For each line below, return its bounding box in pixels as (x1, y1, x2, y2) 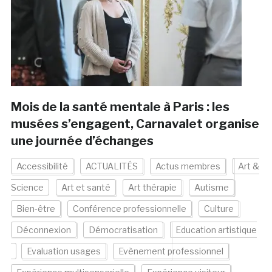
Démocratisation (88, 225, 158, 236)
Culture (203, 203, 234, 214)
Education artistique (175, 225, 257, 236)
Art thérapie (127, 182, 177, 193)
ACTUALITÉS (85, 161, 138, 172)
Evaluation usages (26, 246, 101, 257)
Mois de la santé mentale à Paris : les (10, 100, 229, 115)
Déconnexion (16, 225, 71, 236)
